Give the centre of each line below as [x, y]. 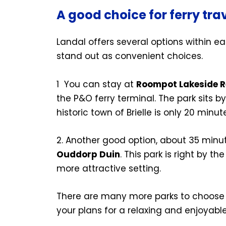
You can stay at [99, 84]
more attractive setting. [109, 168]
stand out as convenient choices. [131, 56]
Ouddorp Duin [88, 154]
